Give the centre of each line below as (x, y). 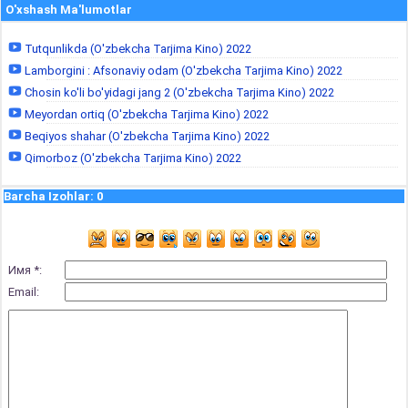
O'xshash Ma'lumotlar (69, 10)
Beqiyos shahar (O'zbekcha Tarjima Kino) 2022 (146, 136)
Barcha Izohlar (47, 196)
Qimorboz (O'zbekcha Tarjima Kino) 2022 (132, 158)
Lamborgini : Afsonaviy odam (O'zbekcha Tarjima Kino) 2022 (182, 71)
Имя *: (25, 270)
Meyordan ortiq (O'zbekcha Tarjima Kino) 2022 (145, 114)
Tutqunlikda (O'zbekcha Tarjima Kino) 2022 (137, 49)
